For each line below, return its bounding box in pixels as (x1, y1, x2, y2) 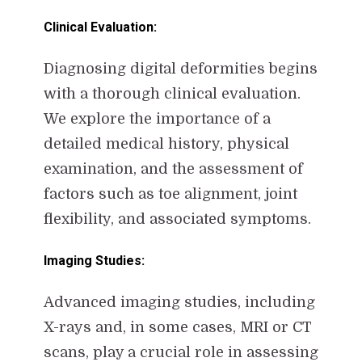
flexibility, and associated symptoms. (43, 210, 311, 227)
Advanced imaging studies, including (43, 293, 315, 310)
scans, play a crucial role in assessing (43, 343, 318, 360)
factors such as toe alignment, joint (43, 185, 297, 202)
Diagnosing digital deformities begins (43, 60, 318, 77)
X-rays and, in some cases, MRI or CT (43, 318, 312, 335)
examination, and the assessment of (43, 160, 303, 177)
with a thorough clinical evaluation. (43, 85, 301, 102)
